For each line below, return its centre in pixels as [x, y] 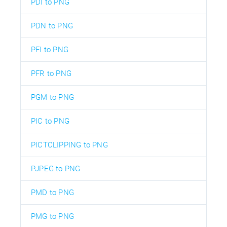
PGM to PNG [52, 97]
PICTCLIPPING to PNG [69, 145]
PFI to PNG [50, 49]
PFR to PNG [51, 73]
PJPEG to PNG [56, 168]
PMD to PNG [52, 192]
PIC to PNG [50, 121]
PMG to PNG [52, 216]
